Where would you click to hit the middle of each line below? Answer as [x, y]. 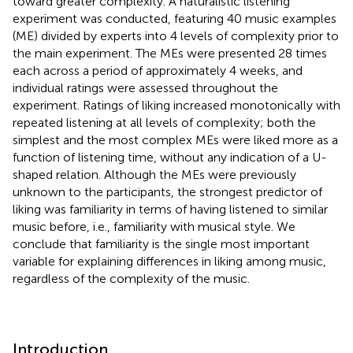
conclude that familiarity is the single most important [161, 243]
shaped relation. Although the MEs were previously [154, 174]
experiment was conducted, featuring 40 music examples [175, 18]
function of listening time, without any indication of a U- [170, 157]
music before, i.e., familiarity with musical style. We [154, 226]
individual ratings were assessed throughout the [145, 87]
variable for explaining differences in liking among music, [169, 261]
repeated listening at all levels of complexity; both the [164, 122]
